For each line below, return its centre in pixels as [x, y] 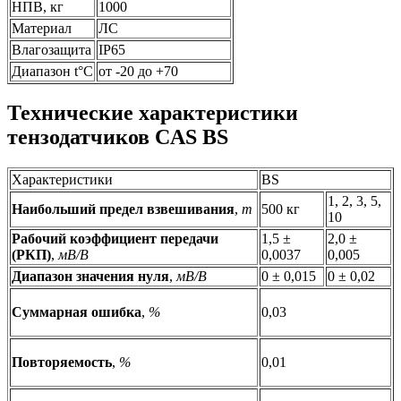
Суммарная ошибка [77, 312]
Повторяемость [62, 363]
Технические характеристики [153, 113]
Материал [42, 28]
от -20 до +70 [138, 71]
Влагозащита [51, 49]
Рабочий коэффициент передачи [115, 239]
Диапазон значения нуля [90, 277]
